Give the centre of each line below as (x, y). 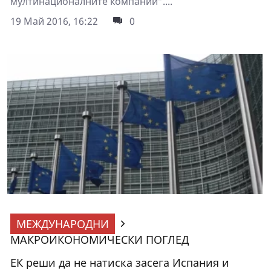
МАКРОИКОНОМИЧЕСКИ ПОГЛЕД (100, 239)
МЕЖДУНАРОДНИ (63, 224)
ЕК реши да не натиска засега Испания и (120, 262)
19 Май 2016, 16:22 (54, 21)
